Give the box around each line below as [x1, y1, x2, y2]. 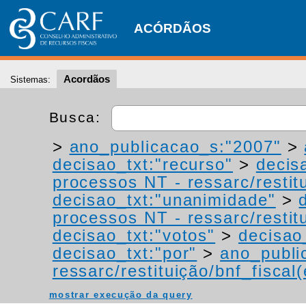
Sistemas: [10, 74, 51, 85]
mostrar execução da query [48, 290, 193, 300]
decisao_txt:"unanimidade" [52, 191, 276, 209]
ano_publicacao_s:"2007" [69, 137, 281, 156]
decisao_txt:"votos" [52, 226, 216, 245]
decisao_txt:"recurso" [52, 155, 234, 173]
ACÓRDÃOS [134, 21, 211, 36]
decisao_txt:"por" [52, 244, 197, 262]
